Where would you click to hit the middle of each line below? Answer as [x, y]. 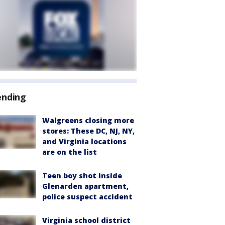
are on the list [70, 152]
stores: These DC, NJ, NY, [88, 131]
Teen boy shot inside [82, 176]
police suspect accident [87, 197]
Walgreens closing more [88, 120]
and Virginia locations [84, 141]
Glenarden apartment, [85, 186]
